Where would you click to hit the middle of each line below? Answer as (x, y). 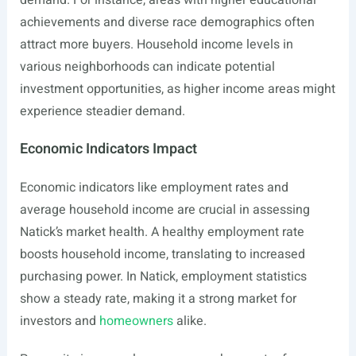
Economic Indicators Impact (108, 149)
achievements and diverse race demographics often (167, 22)
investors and (59, 321)
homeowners (136, 321)
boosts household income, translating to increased (162, 254)
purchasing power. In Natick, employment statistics (163, 277)
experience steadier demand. (102, 111)
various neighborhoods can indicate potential (147, 67)
